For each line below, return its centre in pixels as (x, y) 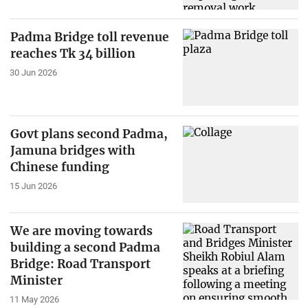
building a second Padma (85, 247)
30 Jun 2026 (33, 73)
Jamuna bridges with (73, 151)
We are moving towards (81, 231)
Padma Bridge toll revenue (89, 37)
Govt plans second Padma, (89, 134)
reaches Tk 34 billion (73, 54)
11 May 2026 (34, 299)
